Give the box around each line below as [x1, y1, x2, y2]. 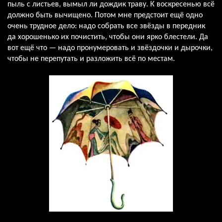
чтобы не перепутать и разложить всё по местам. [7, 55, 175, 63]
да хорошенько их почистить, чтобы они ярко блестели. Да [7, 33, 208, 41]
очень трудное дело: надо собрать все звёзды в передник [7, 22, 205, 30]
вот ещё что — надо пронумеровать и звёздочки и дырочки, [7, 44, 213, 52]
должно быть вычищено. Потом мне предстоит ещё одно [7, 11, 203, 19]
